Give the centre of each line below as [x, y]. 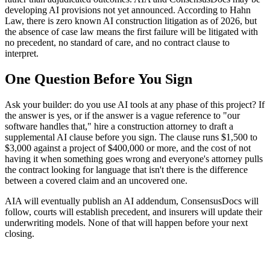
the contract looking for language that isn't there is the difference [126, 169]
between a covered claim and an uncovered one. [96, 180]
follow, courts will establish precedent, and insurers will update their [133, 212]
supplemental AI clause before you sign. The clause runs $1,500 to [131, 137]
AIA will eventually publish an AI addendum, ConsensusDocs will [132, 201]
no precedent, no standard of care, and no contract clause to [117, 42]
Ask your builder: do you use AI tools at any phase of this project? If [135, 104]
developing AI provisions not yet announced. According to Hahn [128, 10]
